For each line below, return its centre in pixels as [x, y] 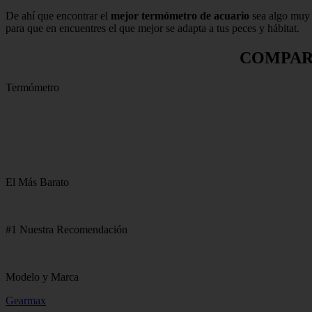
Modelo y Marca [42, 276]
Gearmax [26, 300]
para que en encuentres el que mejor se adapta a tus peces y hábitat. [153, 28]
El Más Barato [37, 182]
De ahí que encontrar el [58, 15]
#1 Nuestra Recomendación [67, 229]
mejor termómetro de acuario [180, 15]
